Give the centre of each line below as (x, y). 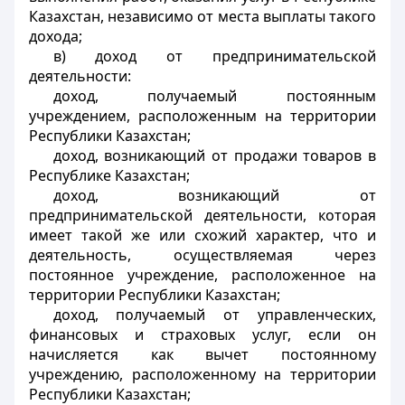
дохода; (56, 36)
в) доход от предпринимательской (214, 56)
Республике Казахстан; (109, 175)
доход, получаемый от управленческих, (214, 315)
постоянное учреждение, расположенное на (202, 275)
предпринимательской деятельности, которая (202, 215)
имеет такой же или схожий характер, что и (202, 235)
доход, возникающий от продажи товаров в (214, 155)
